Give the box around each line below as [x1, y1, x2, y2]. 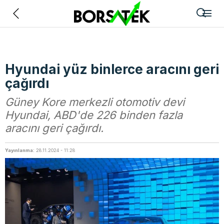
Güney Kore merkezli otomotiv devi [5, 95, 184, 108]
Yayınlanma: [5, 147, 34, 153]
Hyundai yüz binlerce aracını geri [5, 61, 219, 77]
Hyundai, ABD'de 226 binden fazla [5, 108, 182, 121]
